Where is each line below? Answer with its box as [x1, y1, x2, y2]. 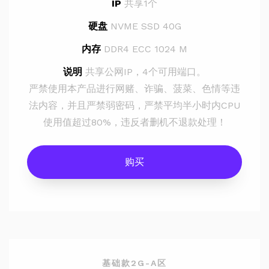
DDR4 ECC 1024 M [101, 43, 187, 55]
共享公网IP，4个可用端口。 [82, 66, 206, 77]
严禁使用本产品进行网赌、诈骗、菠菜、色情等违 [29, 83, 240, 94]
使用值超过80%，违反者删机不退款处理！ [43, 116, 226, 128]
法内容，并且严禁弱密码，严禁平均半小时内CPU [28, 100, 241, 111]
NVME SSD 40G [107, 20, 181, 32]
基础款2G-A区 [102, 258, 167, 268]
